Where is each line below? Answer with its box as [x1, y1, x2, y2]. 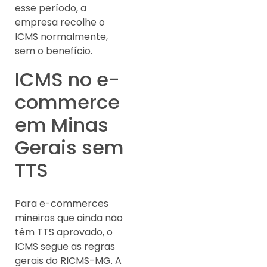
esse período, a [15, 1, 86, 15]
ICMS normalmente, [15, 30, 108, 44]
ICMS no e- [15, 66, 120, 94]
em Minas [15, 111, 108, 139]
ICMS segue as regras [15, 240, 115, 254]
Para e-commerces [15, 197, 108, 211]
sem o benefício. [15, 44, 92, 58]
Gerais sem [15, 134, 124, 162]
